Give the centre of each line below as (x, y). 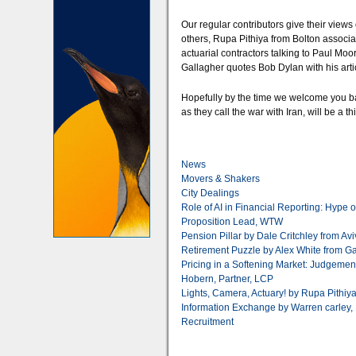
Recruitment (207, 322)
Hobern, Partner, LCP (227, 279)
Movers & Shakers (221, 179)
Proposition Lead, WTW (232, 222)
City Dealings (210, 193)
